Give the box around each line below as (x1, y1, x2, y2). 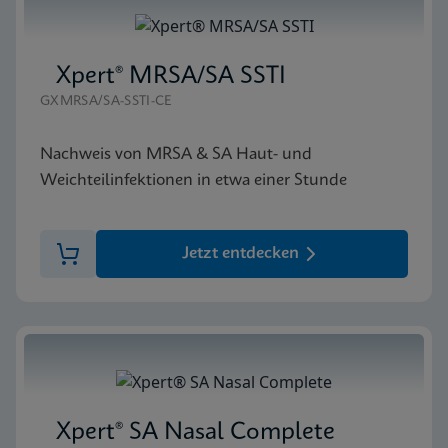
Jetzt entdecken (181, 244, 299, 262)
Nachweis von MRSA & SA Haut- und (40, 145, 312, 163)
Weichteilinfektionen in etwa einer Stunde (40, 171, 347, 189)
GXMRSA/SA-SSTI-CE (40, 94, 172, 108)
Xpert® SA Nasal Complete (56, 420, 335, 445)
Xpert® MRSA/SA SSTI (56, 64, 286, 89)
